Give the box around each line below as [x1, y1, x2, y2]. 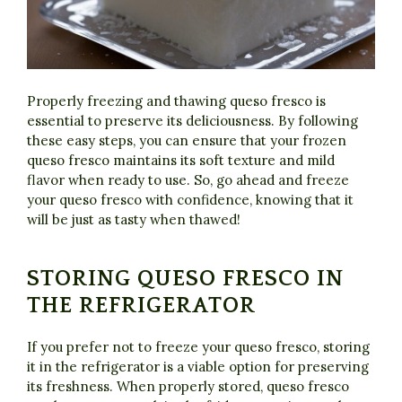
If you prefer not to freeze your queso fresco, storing [27, 337, 370, 355]
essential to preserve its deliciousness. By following [27, 111, 358, 129]
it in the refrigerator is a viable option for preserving [27, 357, 369, 375]
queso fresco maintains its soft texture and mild [27, 151, 335, 169]
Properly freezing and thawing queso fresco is [27, 92, 326, 109]
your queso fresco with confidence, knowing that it [27, 190, 354, 208]
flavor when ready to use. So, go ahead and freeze [27, 170, 349, 188]
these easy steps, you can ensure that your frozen [27, 131, 346, 149]
